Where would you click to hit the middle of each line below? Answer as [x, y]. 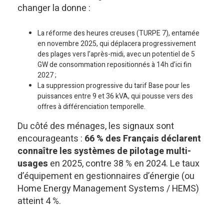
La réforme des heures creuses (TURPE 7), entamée [118, 33]
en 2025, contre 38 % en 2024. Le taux [124, 164]
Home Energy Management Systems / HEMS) [108, 189]
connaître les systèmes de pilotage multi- [104, 151]
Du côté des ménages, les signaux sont [96, 126]
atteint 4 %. [39, 201]
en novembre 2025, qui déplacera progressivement [117, 44]
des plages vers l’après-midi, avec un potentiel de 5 [116, 54]
